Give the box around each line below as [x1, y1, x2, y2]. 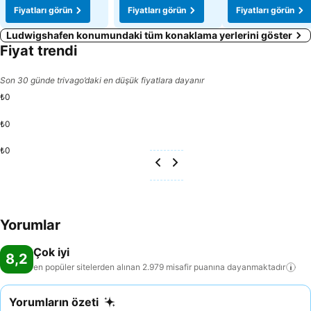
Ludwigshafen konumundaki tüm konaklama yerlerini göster [6, 29, 292, 41]
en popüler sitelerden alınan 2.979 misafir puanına [33, 262, 225, 272]
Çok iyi [33, 245, 69, 259]
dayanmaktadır [227, 262, 285, 272]
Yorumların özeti [9, 295, 99, 309]
